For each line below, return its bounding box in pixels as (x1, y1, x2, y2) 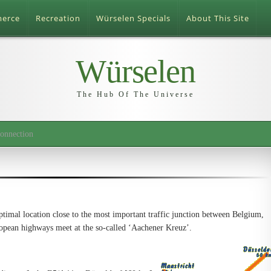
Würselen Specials (96, 13, 171, 24)
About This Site (186, 13, 249, 24)
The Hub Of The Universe (77, 90, 194, 99)
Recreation (36, 13, 80, 24)
